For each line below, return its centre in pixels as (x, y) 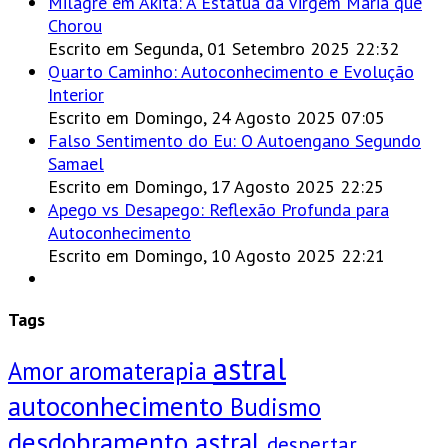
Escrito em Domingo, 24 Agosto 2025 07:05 (216, 118)
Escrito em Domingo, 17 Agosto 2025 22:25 (216, 187)
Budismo (275, 407)
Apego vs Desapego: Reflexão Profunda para (218, 210)
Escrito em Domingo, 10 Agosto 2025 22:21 (216, 256)
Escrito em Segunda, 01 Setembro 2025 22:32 (223, 49)
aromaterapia (141, 371)
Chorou (75, 26)
